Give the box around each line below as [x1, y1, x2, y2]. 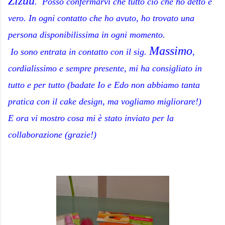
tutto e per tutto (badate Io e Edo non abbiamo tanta [8, 80, 200, 90]
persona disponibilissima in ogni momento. [8, 30, 165, 40]
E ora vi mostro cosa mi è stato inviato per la [8, 113, 174, 123]
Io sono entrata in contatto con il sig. [11, 47, 149, 57]
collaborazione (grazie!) [8, 130, 96, 140]
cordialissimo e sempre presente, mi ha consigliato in [8, 63, 202, 73]
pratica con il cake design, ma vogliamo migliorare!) [8, 96, 204, 106]
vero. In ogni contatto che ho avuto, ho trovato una [8, 13, 194, 23]
